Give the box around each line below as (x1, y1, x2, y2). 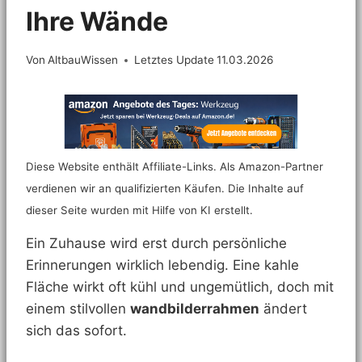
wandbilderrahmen (130, 300, 259, 317)
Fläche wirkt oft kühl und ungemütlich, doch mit (26, 278, 334, 295)
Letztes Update (134, 53, 215, 67)
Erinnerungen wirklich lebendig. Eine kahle (26, 256, 299, 273)
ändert (259, 300, 307, 317)
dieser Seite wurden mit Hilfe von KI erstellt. (26, 203, 253, 217)
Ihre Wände (26, 5, 168, 37)
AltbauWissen (48, 53, 119, 67)
